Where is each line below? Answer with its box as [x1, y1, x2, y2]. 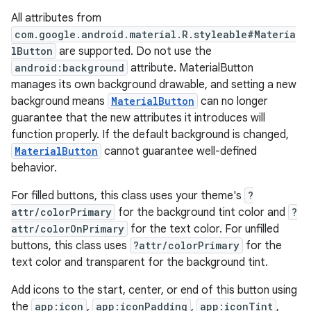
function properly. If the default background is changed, [11, 128, 289, 142]
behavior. [11, 161, 57, 175]
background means [11, 94, 108, 108]
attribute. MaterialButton [128, 61, 253, 75]
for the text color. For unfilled [128, 222, 279, 236]
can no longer [198, 94, 268, 108]
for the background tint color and [115, 205, 288, 219]
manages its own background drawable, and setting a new [11, 78, 296, 92]
